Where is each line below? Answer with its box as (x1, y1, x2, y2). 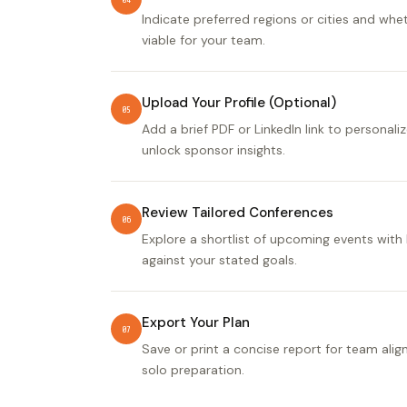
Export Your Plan (142, 313, 250, 333)
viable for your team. (142, 32, 265, 49)
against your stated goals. (142, 252, 297, 269)
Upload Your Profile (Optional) (142, 94, 336, 113)
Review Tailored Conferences (142, 203, 333, 223)
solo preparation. (142, 362, 244, 379)
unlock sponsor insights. (142, 142, 285, 159)
